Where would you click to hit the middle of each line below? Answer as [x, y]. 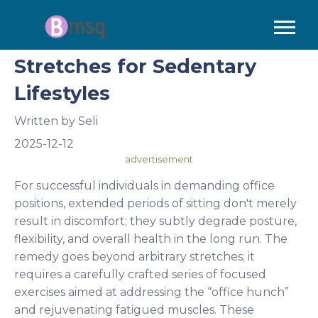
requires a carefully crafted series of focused [140, 274]
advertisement [159, 159]
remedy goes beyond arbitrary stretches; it [135, 257]
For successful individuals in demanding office [144, 186]
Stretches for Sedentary [135, 66]
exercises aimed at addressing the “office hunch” [152, 292]
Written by [46, 121]
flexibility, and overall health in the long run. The [151, 239]
